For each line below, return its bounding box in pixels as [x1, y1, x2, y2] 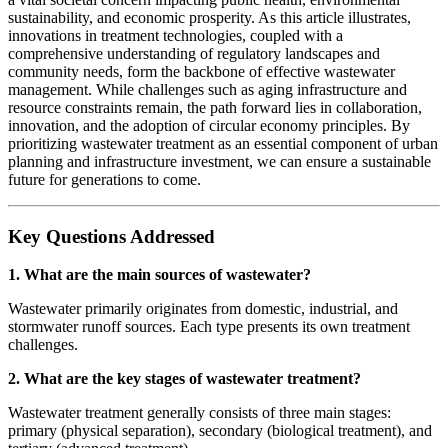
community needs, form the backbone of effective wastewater [8, 62, 395, 80]
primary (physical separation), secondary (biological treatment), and [8, 422, 432, 440]
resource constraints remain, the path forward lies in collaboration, [8, 98, 422, 116]
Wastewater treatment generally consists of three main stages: [8, 404, 391, 422]
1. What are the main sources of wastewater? [8, 266, 311, 284]
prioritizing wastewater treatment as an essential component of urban [8, 134, 438, 152]
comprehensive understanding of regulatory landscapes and [8, 44, 380, 62]
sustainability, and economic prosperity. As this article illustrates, [8, 8, 411, 26]
